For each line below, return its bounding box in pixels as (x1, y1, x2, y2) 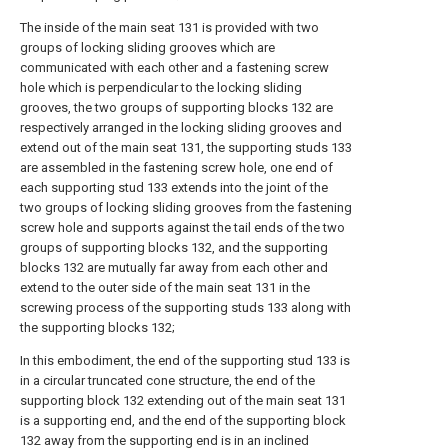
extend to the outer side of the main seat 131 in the (20, 280, 310, 295)
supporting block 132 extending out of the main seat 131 (20, 393, 346, 408)
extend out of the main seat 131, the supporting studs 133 (20, 140, 352, 155)
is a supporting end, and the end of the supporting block (20, 413, 346, 428)
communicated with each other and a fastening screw (20, 60, 329, 75)
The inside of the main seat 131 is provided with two (20, 20, 319, 35)
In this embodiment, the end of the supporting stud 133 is (20, 353, 350, 368)
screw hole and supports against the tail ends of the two (20, 220, 345, 235)
